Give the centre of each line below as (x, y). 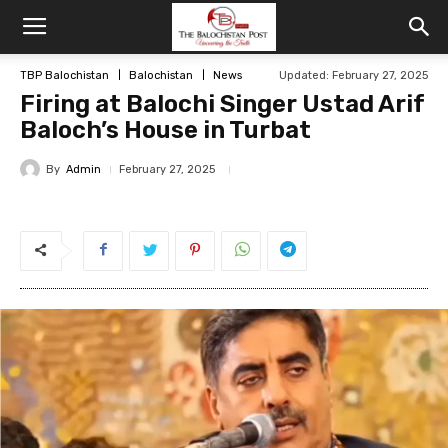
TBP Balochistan (64, 75)
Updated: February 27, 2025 (353, 75)
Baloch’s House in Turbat (165, 130)
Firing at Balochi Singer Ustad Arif (222, 104)
